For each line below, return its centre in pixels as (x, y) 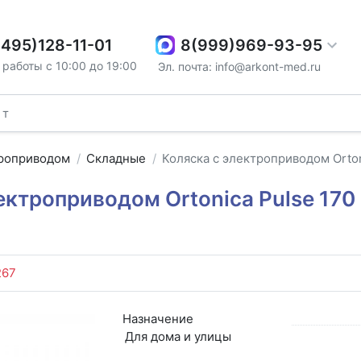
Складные (116, 159)
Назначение (158, 318)
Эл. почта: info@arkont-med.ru (240, 66)
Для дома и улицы (178, 336)
